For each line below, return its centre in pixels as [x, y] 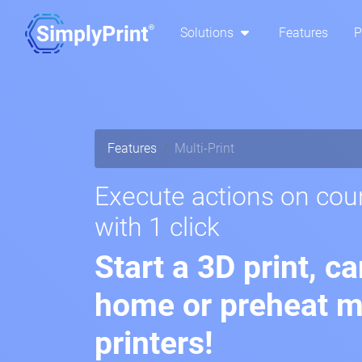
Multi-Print [204, 148]
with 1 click [157, 227]
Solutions [208, 33]
